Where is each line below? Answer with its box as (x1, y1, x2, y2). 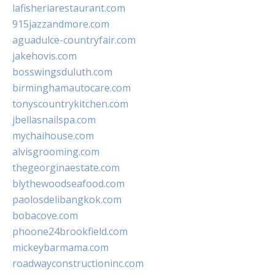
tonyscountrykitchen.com (12, 97, 128, 111)
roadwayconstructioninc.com (12, 257, 144, 271)
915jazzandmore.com (12, 17, 109, 31)
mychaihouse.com (12, 129, 94, 143)
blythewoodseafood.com (12, 177, 125, 191)
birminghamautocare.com (12, 81, 131, 95)
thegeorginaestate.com (12, 161, 120, 175)
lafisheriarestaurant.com (12, 1, 125, 15)
